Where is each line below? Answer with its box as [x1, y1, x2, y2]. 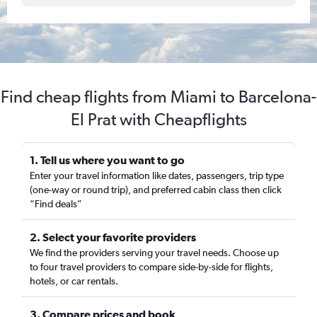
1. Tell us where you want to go [30, 154, 185, 166]
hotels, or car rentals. [30, 275, 118, 287]
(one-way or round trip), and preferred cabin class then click [30, 184, 282, 195]
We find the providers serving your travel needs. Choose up [30, 247, 279, 258]
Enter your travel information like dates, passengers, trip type [30, 170, 284, 181]
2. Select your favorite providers [30, 231, 196, 243]
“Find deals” [30, 198, 82, 209]
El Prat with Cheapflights [70, 109, 247, 129]
